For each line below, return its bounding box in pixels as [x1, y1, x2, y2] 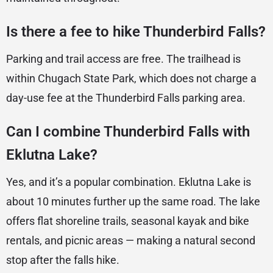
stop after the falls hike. [6, 253, 119, 267]
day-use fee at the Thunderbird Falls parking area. [6, 91, 246, 105]
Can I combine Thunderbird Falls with [6, 123, 250, 141]
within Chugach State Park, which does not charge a [6, 72, 257, 85]
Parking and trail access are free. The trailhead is [6, 52, 241, 66]
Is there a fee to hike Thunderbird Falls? [6, 23, 266, 41]
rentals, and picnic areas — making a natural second [6, 234, 255, 247]
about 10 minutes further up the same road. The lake [6, 195, 260, 208]
